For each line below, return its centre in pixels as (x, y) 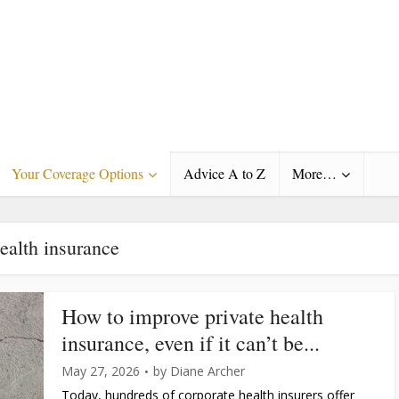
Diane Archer (208, 371)
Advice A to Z (224, 173)
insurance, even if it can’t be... (191, 343)
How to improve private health (192, 316)
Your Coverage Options (77, 173)
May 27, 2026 (101, 371)
